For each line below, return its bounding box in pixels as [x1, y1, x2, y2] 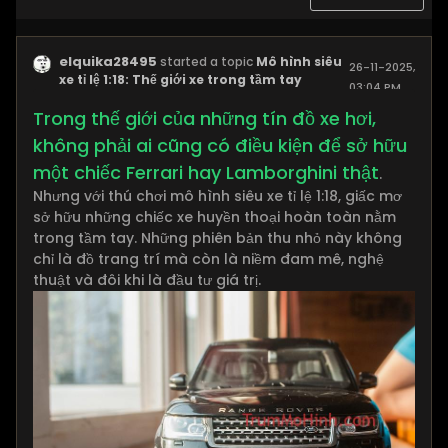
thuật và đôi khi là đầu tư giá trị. [33, 270, 261, 290]
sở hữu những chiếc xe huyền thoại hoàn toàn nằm [33, 207, 396, 227]
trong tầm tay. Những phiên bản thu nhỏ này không [33, 228, 402, 248]
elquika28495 [58, 52, 157, 71]
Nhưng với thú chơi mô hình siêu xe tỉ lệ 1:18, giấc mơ [33, 186, 402, 206]
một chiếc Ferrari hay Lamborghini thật [33, 160, 379, 185]
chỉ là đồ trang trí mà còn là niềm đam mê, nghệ [33, 249, 384, 269]
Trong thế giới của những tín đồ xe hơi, [33, 106, 376, 131]
